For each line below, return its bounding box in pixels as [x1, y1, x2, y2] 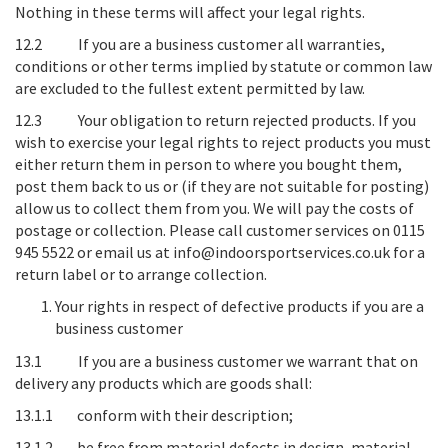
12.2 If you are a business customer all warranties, [15, 34, 385, 54]
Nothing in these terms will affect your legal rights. [15, 2, 365, 22]
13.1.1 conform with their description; [15, 405, 293, 425]
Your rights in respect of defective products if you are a [55, 296, 424, 316]
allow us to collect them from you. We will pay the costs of [15, 198, 414, 218]
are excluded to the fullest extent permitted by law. [15, 78, 365, 98]
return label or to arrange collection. [15, 264, 267, 284]
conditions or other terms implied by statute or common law [15, 56, 432, 76]
